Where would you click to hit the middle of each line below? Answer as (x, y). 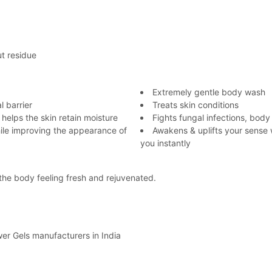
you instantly (165, 143)
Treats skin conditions (195, 105)
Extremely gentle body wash (209, 92)
